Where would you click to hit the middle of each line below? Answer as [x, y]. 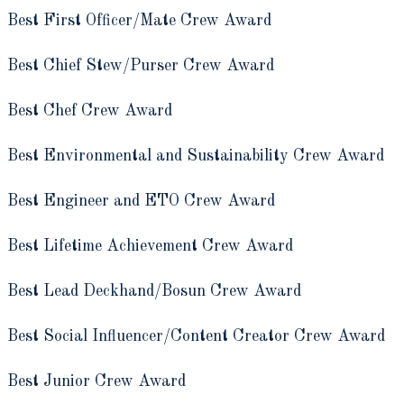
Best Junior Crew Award [96, 381]
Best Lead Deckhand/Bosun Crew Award [154, 291]
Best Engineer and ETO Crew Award [141, 201]
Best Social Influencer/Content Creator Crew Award [196, 336]
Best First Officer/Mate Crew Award [139, 20]
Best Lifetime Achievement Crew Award [150, 246]
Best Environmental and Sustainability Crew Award [196, 156]
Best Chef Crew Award [90, 110]
